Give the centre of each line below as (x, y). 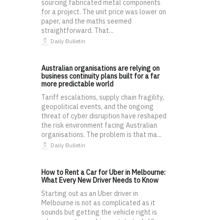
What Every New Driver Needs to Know (100, 180)
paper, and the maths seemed (86, 21)
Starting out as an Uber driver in (90, 194)
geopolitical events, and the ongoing (97, 107)
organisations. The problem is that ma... (101, 135)
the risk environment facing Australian (99, 125)
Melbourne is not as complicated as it (98, 203)
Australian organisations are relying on (100, 69)
